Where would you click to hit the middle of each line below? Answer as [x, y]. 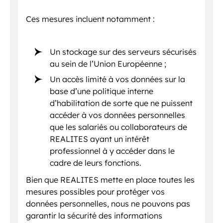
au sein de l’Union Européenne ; [108, 63]
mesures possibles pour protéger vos [95, 191]
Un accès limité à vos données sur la [118, 79]
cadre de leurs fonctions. [96, 163]
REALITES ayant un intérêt [100, 139]
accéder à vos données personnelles [118, 115]
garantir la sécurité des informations [94, 215]
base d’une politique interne [102, 91]
